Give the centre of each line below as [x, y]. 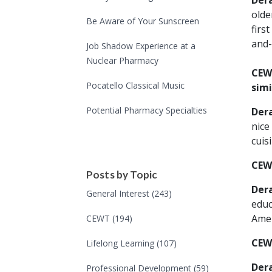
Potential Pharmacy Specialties [147, 110]
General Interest [119, 194]
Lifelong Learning [121, 243]
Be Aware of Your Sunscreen [143, 21]
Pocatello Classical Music [135, 86]
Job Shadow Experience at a [141, 46]
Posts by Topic [122, 175]
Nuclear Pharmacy [122, 61]
